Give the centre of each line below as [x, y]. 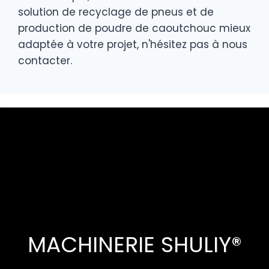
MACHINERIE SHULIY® [134, 244]
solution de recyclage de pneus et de [116, 12]
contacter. [45, 60]
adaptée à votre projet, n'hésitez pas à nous [133, 44]
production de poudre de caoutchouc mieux [134, 28]
